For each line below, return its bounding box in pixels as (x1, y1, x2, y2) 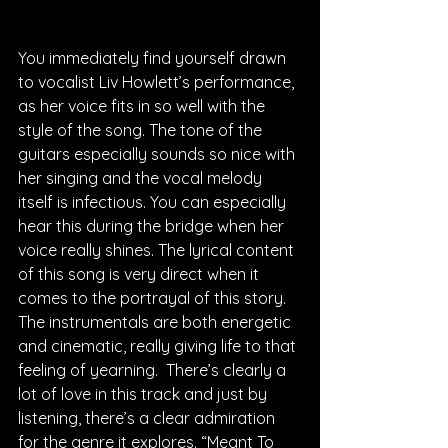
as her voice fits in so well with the (18, 95, 269, 116)
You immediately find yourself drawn (18, 47, 290, 68)
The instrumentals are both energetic (18, 311, 295, 332)
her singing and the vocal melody (18, 167, 266, 188)
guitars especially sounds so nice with (18, 143, 299, 164)
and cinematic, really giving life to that (18, 335, 300, 356)
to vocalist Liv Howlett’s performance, (18, 71, 298, 92)
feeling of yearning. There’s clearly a (18, 359, 290, 380)
